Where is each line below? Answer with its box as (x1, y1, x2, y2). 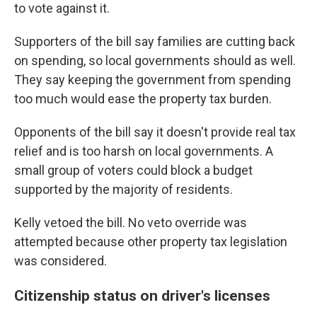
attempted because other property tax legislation (14, 234, 287, 250)
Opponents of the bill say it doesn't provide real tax (14, 125, 296, 140)
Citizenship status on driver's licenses (14, 287, 274, 305)
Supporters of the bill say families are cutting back (14, 34, 295, 50)
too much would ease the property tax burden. (14, 91, 272, 107)
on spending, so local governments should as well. (14, 53, 296, 69)
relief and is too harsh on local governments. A (14, 144, 273, 159)
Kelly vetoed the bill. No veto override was (14, 215, 247, 231)
